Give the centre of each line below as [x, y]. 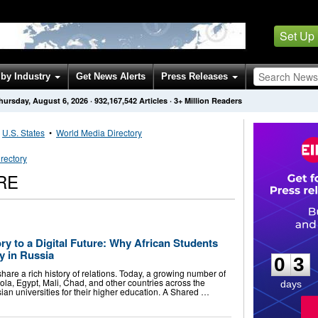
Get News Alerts [111, 76]
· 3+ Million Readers [206, 100]
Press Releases [196, 76]
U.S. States [23, 132]
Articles [153, 100]
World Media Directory [99, 132]
